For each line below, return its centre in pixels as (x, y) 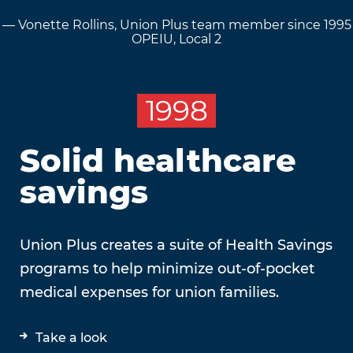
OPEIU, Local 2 (176, 39)
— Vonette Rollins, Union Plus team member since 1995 (176, 24)
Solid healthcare (158, 161)
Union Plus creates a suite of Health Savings (176, 245)
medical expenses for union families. (149, 293)
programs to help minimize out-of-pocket (167, 269)
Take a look (71, 338)
